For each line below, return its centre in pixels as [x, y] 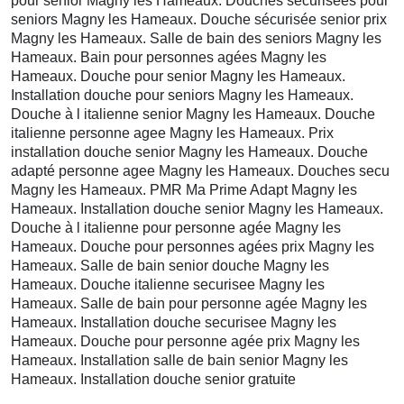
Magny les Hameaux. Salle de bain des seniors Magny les [196, 38]
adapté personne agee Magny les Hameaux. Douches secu [200, 170]
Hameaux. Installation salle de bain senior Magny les [179, 360]
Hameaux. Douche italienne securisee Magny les [168, 284]
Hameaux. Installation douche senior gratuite [153, 379]
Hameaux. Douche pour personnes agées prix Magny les [193, 246]
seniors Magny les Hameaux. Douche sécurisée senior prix [199, 19]
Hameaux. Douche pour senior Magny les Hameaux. [178, 76]
